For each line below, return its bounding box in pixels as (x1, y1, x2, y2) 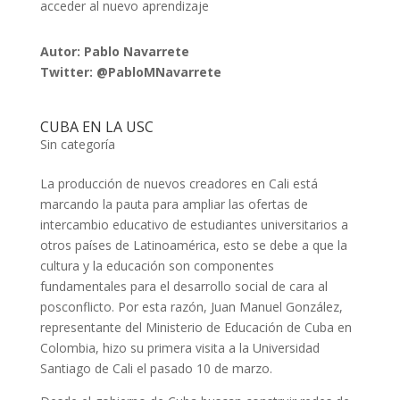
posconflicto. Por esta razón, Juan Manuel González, (39, 298, 343, 316)
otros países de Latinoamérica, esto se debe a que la (39, 237, 347, 254)
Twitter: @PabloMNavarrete (39, 63, 221, 81)
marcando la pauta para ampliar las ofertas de (39, 196, 308, 213)
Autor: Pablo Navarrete (39, 43, 189, 61)
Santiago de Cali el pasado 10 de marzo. (39, 360, 272, 378)
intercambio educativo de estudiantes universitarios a (39, 216, 348, 234)
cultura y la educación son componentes (39, 257, 274, 275)
